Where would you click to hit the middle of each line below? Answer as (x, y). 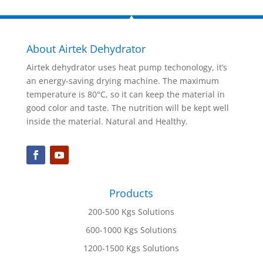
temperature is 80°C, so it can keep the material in (125, 95)
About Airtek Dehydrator (86, 49)
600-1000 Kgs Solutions (131, 230)
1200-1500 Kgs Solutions (131, 248)
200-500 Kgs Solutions (131, 212)
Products (131, 193)
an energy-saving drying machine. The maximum (122, 81)
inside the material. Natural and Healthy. (107, 122)
